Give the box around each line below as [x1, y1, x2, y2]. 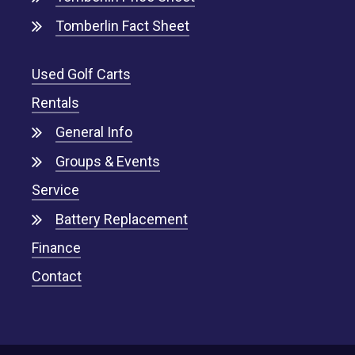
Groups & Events [55, 152, 160, 170]
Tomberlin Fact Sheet [55, 17, 189, 34]
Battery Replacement [55, 210, 188, 227]
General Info [55, 123, 132, 140]
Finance [32, 239, 82, 256]
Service [32, 181, 80, 198]
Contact [32, 267, 82, 284]
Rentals [32, 94, 80, 111]
